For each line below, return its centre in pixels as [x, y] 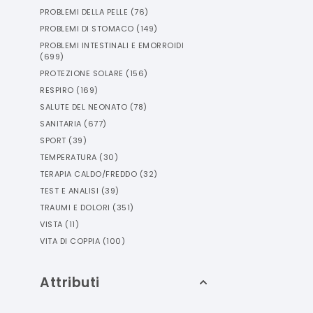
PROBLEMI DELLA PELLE [84, 12]
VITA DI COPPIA [70, 241]
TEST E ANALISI [69, 191]
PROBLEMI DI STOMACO [87, 29]
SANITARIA [61, 124]
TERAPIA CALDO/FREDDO [88, 174]
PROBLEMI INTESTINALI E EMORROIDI [112, 45]
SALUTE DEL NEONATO [83, 107]
